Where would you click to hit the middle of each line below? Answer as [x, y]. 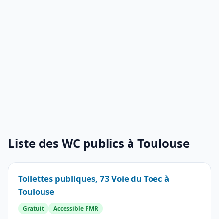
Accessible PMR [76, 208]
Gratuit [33, 208]
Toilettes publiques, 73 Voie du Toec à [94, 179]
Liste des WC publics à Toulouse [99, 143]
